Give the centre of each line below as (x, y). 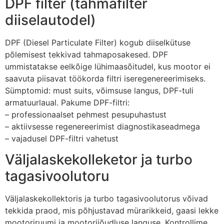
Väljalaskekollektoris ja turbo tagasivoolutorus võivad (106, 198)
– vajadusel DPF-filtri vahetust (62, 138)
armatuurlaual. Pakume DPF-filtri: (67, 102)
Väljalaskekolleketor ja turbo (99, 159)
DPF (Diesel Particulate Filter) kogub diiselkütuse (98, 42)
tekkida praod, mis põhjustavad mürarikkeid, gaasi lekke (112, 210)
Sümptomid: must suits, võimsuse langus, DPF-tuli (99, 90)
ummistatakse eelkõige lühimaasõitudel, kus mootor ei (108, 66)
